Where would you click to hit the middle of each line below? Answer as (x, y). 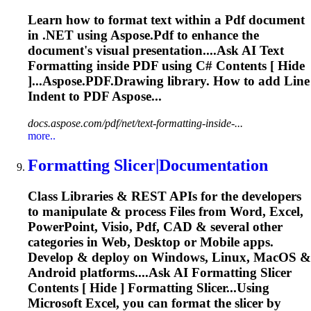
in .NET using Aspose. (91, 35)
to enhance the (216, 35)
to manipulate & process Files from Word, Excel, (166, 211)
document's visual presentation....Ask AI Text (156, 51)
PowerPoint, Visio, (82, 226)
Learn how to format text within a (126, 20)
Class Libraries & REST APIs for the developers (165, 196)
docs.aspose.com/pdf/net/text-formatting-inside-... (135, 124)
